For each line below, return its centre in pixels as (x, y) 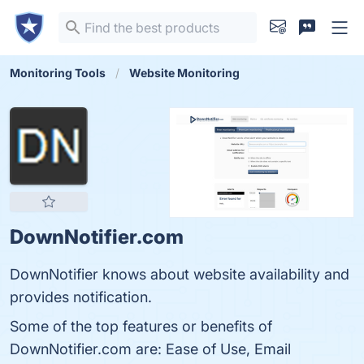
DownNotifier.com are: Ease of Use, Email (150, 349)
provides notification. (81, 297)
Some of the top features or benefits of (141, 326)
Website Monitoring (184, 73)
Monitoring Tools (58, 73)
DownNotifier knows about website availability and (180, 274)
